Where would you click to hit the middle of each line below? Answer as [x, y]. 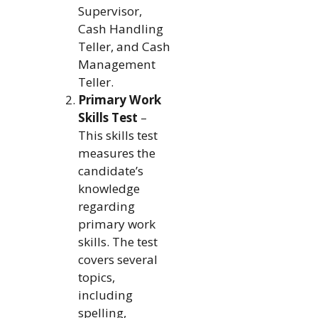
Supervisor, [110, 11]
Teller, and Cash [124, 46]
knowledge [109, 188]
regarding [106, 206]
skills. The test [117, 241]
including [105, 295]
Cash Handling [120, 28]
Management [116, 64]
